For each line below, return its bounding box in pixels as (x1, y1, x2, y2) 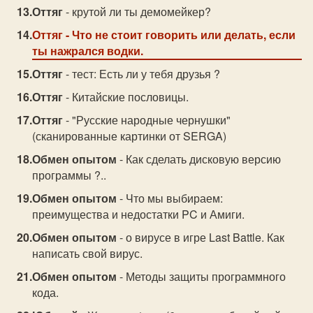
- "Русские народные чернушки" (63, 112, 231, 128)
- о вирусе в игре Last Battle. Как (117, 229, 285, 245)
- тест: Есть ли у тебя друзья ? (63, 66, 221, 82)
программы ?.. (32, 167, 107, 183)
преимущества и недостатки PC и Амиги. (32, 206, 245, 222)
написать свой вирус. (32, 245, 143, 261)
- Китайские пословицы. (63, 89, 189, 105)
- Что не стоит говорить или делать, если (63, 27, 296, 43)
